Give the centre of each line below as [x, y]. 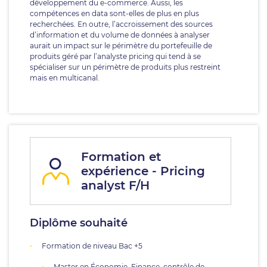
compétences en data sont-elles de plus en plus [114, 13]
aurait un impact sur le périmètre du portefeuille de [121, 46]
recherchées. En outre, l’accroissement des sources [121, 24]
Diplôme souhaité [79, 223]
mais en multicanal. [65, 78]
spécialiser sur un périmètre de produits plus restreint [125, 67]
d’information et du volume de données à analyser [120, 35]
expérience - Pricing [143, 171]
